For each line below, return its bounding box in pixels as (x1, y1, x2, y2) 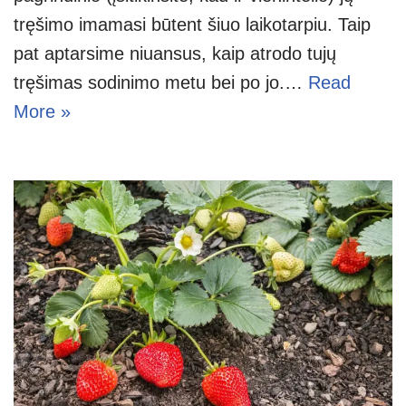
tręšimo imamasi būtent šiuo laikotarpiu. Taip (14, 14, 371, 34)
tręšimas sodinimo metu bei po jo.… (14, 72, 308, 92)
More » (14, 101, 71, 121)
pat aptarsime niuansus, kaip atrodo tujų (14, 43, 336, 63)
